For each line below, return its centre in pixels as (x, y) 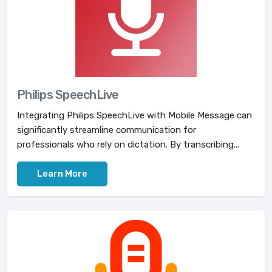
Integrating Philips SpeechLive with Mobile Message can (134, 115)
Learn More (62, 174)
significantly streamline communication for (107, 130)
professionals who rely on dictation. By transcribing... (128, 144)
